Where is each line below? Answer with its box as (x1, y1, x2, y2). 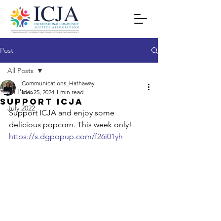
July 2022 (7, 104, 35, 112)
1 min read (56, 88, 83, 96)
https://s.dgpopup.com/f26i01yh (9, 132, 123, 141)
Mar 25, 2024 (22, 88, 54, 96)
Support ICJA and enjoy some (9, 108, 116, 117)
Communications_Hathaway (22, 79, 95, 87)
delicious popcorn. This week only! (9, 120, 134, 129)
